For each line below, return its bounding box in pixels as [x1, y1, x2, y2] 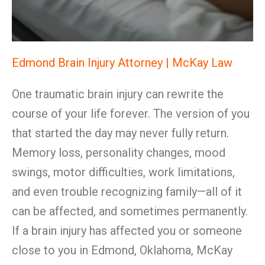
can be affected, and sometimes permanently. [12, 204, 248, 218]
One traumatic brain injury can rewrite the [12, 87, 224, 101]
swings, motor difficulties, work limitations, [12, 165, 235, 179]
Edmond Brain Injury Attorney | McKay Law [12, 56, 232, 70]
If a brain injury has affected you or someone [12, 224, 242, 238]
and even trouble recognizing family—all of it [12, 185, 242, 199]
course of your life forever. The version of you [12, 106, 250, 121]
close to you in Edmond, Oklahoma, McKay [12, 243, 232, 257]
